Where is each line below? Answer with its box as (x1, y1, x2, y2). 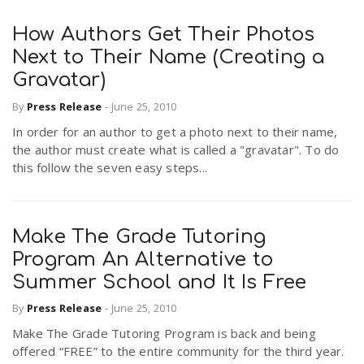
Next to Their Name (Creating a (12, 46, 325, 69)
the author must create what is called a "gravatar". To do (12, 141, 340, 158)
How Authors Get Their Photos (12, 24, 315, 46)
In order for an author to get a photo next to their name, (12, 123, 338, 140)
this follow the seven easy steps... (12, 158, 207, 175)
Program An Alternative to (12, 248, 274, 271)
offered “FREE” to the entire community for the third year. (12, 343, 344, 360)
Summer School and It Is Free (12, 271, 307, 293)
